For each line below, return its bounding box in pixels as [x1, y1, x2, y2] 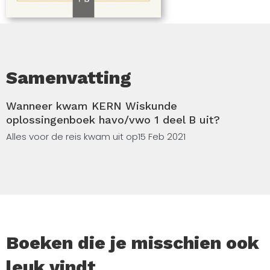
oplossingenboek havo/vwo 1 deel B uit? [6, 113, 220, 126]
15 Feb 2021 [138, 130, 186, 143]
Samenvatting [6, 66, 131, 88]
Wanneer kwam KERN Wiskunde [6, 99, 177, 112]
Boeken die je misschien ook [6, 231, 259, 253]
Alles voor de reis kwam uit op [6, 130, 138, 143]
